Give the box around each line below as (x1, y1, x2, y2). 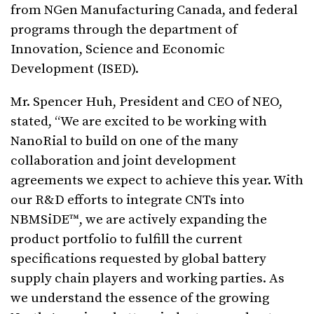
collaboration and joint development (11, 152, 236, 169)
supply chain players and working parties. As (11, 270, 285, 287)
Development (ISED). (11, 60, 139, 77)
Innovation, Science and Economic (11, 41, 225, 57)
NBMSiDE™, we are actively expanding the (11, 211, 267, 228)
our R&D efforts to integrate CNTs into (11, 191, 245, 208)
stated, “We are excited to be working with (11, 113, 267, 130)
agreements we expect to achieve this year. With (11, 172, 303, 189)
